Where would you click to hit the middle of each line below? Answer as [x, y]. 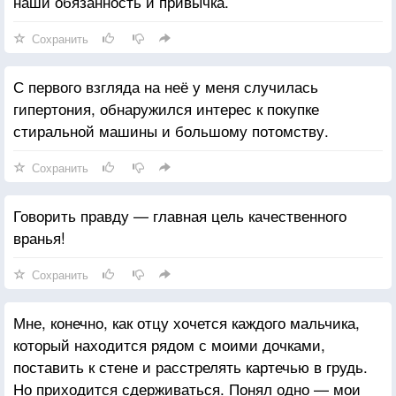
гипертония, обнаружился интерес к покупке [166, 108]
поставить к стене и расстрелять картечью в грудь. [190, 366]
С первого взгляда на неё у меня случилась [166, 86]
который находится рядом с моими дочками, [169, 344]
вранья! [39, 237]
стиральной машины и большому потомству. [171, 130]
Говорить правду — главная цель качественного [180, 215]
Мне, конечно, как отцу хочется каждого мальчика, [187, 322]
